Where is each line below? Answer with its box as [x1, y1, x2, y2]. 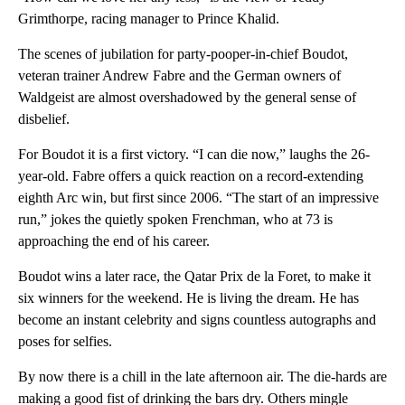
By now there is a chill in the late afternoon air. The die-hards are [18, 369, 387, 385]
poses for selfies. [18, 334, 112, 350]
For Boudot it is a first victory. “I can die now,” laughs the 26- [18, 146, 370, 163]
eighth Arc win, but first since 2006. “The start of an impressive [18, 190, 379, 206]
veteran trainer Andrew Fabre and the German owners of [18, 68, 341, 84]
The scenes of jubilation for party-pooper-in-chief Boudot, [18, 46, 348, 62]
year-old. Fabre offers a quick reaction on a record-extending [18, 168, 363, 184]
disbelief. [18, 111, 70, 127]
